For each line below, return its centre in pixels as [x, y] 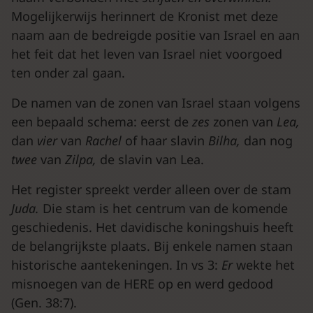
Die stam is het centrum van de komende [165, 208]
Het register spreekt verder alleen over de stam [151, 189]
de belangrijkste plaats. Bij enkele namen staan [152, 246]
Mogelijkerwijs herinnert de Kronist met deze [145, 16]
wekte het [265, 265]
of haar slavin [167, 140]
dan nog [268, 140]
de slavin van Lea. [152, 159]
